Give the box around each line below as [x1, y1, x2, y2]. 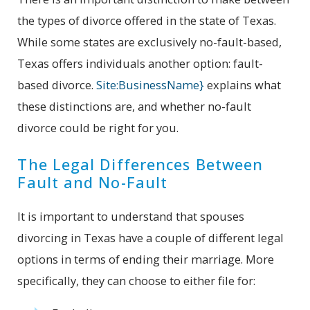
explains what [204, 77, 282, 93]
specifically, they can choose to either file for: [17, 272, 256, 289]
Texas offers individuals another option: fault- [17, 55, 264, 72]
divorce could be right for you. [17, 120, 179, 136]
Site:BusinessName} [96, 77, 205, 93]
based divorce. [17, 77, 97, 93]
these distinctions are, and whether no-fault [17, 98, 252, 115]
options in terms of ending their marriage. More [17, 250, 275, 267]
